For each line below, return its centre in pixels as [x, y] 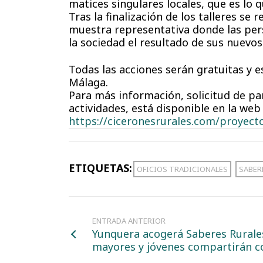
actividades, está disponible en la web [165, 108]
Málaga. [88, 82]
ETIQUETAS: [100, 168]
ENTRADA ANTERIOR [129, 221]
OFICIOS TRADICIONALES [182, 169]
